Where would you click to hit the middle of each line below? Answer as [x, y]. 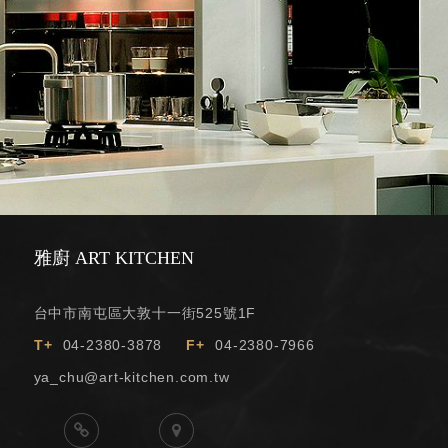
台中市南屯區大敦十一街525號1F [145, 312]
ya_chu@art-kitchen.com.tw [131, 376]
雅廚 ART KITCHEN [113, 257]
